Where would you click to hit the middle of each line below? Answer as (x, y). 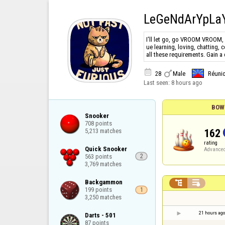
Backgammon (103, 182)
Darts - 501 (100, 215)
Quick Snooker (106, 149)
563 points (98, 156)
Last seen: (157, 83)
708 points (98, 123)
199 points (98, 189)
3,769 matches (103, 164)
